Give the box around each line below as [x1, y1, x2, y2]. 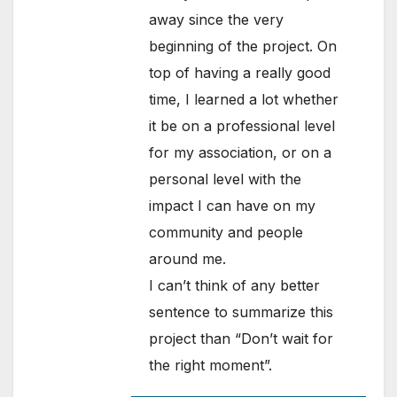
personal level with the [149, 170, 302, 189]
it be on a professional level [149, 117, 336, 136]
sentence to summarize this [149, 303, 334, 322]
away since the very [149, 11, 284, 29]
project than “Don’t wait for [149, 330, 334, 348]
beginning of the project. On [149, 37, 338, 56]
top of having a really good [149, 64, 331, 82]
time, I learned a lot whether [149, 90, 339, 109]
